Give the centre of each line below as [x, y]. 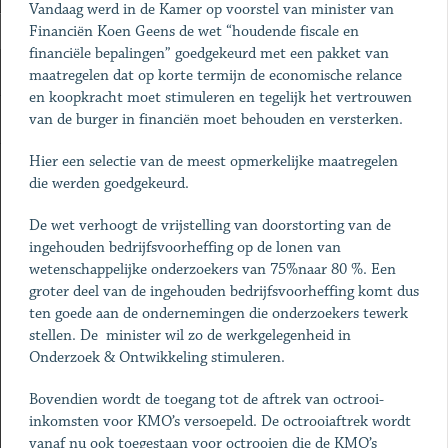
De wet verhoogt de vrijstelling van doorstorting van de [209, 225]
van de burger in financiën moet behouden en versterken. [215, 119]
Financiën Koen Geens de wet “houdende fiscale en [193, 31]
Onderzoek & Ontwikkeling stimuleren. [156, 357]
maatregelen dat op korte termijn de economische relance [215, 75]
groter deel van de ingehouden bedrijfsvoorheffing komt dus [223, 291]
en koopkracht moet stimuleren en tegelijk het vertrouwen [220, 97]
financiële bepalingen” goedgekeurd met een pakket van [208, 53]
